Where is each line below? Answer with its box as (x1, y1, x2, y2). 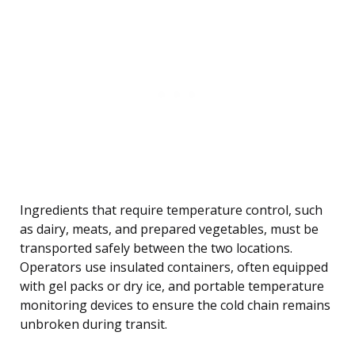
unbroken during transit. (20, 315, 167, 334)
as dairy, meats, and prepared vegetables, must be (20, 220, 319, 239)
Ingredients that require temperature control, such (20, 201, 323, 219)
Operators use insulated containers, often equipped (20, 258, 328, 277)
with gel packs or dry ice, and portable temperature (20, 277, 324, 296)
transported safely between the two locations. (20, 239, 292, 258)
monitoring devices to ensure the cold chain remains (20, 296, 330, 315)
